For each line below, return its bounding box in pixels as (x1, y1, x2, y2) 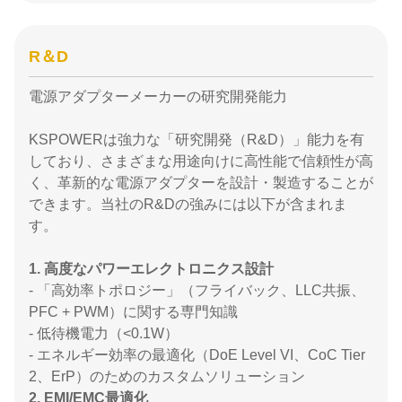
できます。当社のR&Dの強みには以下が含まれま (29, 197, 347, 212)
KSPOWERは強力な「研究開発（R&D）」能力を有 (29, 132, 364, 147)
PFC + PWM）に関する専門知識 (29, 304, 238, 319)
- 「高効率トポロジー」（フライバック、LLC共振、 (29, 283, 365, 298)
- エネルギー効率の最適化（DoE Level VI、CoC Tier (29, 347, 365, 363)
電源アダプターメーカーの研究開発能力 (29, 89, 287, 104)
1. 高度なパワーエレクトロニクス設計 (29, 261, 274, 276)
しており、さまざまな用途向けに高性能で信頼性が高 (29, 153, 373, 169)
